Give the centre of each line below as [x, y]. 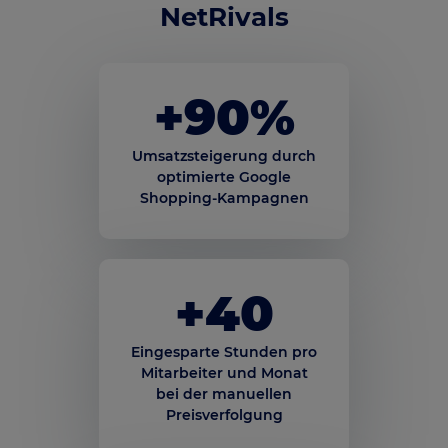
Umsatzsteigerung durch [224, 156]
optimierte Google [224, 177]
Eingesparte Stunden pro [224, 352]
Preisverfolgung [224, 415]
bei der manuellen [224, 394]
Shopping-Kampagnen [224, 198]
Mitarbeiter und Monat [224, 373]
